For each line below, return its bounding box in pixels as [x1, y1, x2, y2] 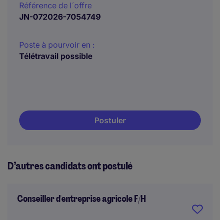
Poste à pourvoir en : [19, 40, 94, 50]
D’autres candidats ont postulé [7, 160, 133, 172]
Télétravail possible [19, 51, 92, 61]
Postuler [94, 115, 126, 125]
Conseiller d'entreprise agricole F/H [17, 193, 146, 205]
